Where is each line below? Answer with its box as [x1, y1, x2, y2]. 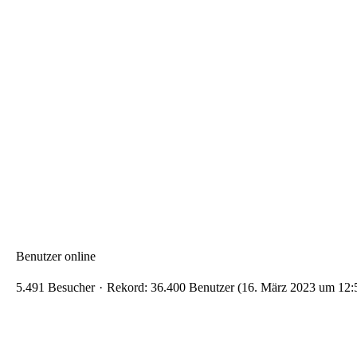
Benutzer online [16, 249, 96, 263]
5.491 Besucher [16, 280, 95, 294]
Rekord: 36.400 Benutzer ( [107, 280, 241, 294]
